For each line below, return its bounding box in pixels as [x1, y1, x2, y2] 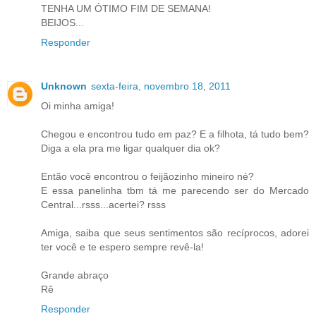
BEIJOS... [41, 17, 84, 29]
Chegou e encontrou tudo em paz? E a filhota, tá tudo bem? [41, 128, 309, 140]
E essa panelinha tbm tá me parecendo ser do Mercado [41, 185, 309, 197]
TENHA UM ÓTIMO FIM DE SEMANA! [41, 3, 211, 15]
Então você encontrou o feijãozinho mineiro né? [41, 171, 254, 183]
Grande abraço [41, 269, 109, 281]
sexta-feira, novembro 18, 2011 [91, 80, 231, 92]
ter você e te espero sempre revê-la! [41, 241, 204, 253]
